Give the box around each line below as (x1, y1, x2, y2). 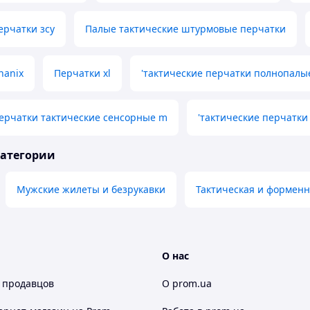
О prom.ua (162, 277, 212, 291)
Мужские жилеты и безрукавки (17, 183, 165, 197)
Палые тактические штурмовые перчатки (85, 22, 286, 36)
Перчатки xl (54, 66, 111, 80)
